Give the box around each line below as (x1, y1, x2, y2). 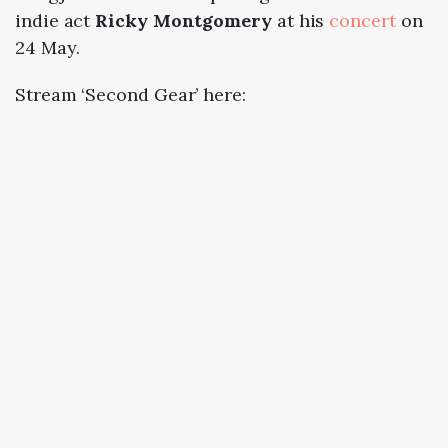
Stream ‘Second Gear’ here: (15, 83, 246, 107)
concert (329, 9, 396, 33)
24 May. (15, 36, 85, 60)
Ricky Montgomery (95, 9, 272, 33)
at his (271, 9, 330, 33)
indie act (15, 9, 96, 33)
